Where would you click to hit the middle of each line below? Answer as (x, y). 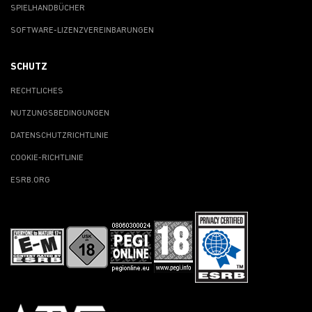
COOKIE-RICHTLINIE (47, 158)
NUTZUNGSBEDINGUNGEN (60, 113)
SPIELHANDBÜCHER (48, 8)
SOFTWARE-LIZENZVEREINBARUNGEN (82, 30)
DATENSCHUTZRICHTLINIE (60, 135)
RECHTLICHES (37, 91)
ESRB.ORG (30, 180)
